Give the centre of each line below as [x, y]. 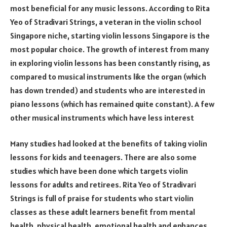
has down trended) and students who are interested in [108, 90]
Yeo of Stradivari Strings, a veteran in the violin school [106, 22]
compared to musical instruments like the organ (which [108, 76]
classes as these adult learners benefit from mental [103, 212]
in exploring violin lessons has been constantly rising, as [110, 63]
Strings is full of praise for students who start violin [102, 198]
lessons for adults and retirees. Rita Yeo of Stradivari [103, 185]
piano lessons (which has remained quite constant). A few [112, 104]
